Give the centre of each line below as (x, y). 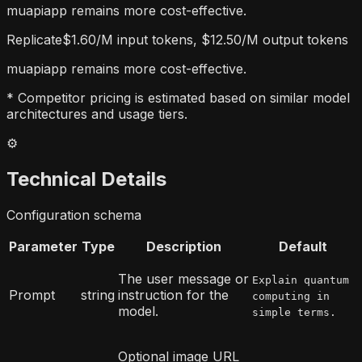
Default (303, 247)
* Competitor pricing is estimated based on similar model (178, 98)
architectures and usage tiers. (97, 114)
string (98, 295)
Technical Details (86, 179)
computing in (291, 297)
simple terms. (294, 313)
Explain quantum (301, 280)
